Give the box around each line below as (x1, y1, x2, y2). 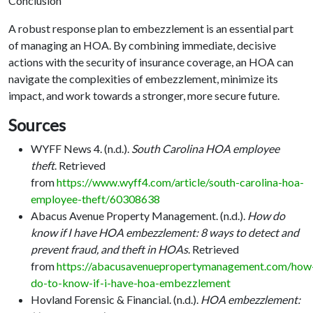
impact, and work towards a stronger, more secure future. (8, 88, 279, 102)
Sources (8, 115, 66, 135)
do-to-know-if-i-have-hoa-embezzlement (31, 275, 231, 289)
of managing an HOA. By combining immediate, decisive (8, 38, 276, 52)
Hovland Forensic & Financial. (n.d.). (31, 292, 201, 306)
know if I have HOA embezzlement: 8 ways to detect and (31, 225, 299, 239)
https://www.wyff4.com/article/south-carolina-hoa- (54, 175, 304, 189)
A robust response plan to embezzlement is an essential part (8, 21, 293, 35)
